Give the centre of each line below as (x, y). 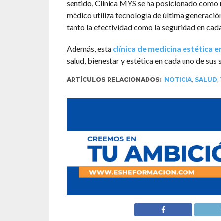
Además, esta (90, 49)
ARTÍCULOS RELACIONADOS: (114, 80)
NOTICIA (178, 80)
